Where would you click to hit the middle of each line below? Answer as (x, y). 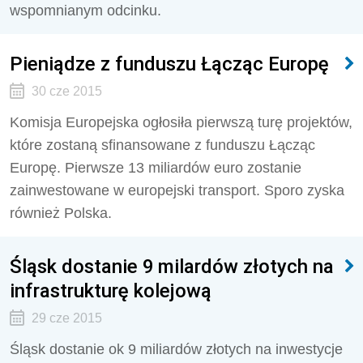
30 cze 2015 (66, 91)
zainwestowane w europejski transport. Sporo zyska (177, 190)
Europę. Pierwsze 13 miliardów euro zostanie (156, 168)
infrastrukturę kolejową (111, 290)
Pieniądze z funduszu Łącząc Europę (169, 64)
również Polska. (61, 213)
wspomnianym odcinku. (85, 11)
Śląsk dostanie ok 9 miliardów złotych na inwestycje (176, 349)
